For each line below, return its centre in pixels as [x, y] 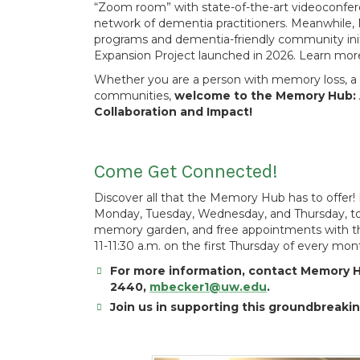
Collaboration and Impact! [173, 112]
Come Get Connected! [186, 171]
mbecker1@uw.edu [208, 287]
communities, [134, 96]
